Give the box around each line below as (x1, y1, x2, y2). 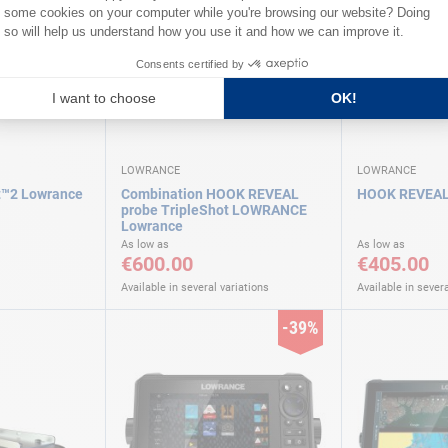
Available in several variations (121, 281, 269, 295)
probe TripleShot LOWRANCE (121, 202, 307, 219)
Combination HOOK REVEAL (121, 186, 299, 203)
